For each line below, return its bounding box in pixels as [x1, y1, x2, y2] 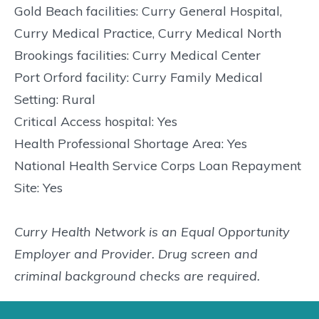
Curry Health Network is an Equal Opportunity [14, 224, 290, 241]
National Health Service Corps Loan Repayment [14, 157, 301, 174]
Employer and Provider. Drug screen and [14, 246, 258, 263]
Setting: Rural [14, 91, 95, 108]
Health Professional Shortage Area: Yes [14, 135, 247, 152]
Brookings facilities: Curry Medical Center [14, 47, 261, 64]
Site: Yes [14, 179, 63, 197]
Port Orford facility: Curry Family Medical [14, 69, 263, 86]
